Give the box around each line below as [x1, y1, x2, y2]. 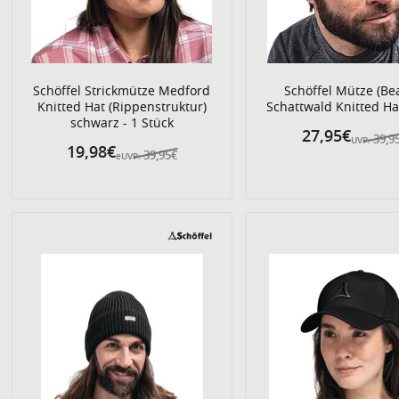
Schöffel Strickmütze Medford [33, 82, 211, 99]
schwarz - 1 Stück [69, 114, 174, 131]
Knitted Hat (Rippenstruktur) [37, 98, 207, 115]
